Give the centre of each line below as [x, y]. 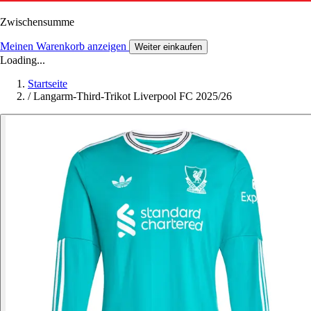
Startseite [48, 83]
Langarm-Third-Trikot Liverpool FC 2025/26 [133, 96]
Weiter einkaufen [168, 47]
